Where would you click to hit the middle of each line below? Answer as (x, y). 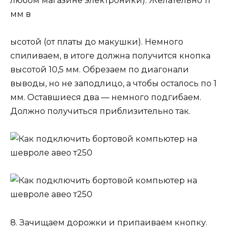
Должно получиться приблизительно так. (100, 111)
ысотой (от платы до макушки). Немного (97, 42)
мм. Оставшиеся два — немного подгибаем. (106, 98)
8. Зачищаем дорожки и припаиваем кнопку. (109, 222)
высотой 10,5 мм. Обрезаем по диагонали (100, 70)
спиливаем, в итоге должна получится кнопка (110, 56)
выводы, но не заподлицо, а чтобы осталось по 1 (113, 84)
